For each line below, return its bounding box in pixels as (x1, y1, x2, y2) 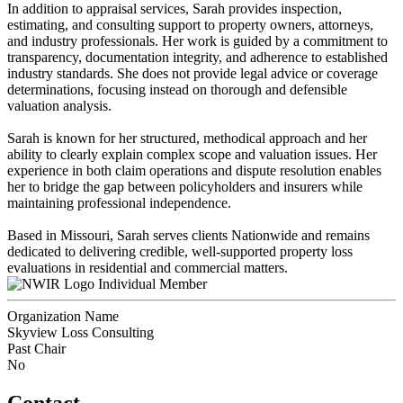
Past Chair (7, 341, 66, 357)
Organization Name (7, 309, 119, 325)
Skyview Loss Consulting (7, 325, 154, 341)
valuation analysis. (7, 98, 112, 114)
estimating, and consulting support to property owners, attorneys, (7, 17, 373, 33)
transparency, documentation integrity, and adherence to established (7, 49, 388, 66)
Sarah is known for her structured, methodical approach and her (7, 130, 367, 147)
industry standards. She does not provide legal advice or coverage (7, 66, 378, 82)
